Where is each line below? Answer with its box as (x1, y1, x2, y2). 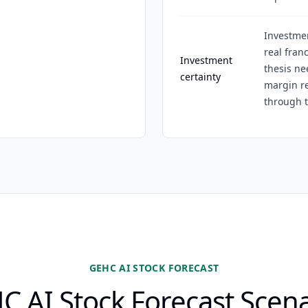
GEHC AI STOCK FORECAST (89, 261, 219, 274)
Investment (180, 54, 232, 67)
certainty (180, 70, 221, 83)
